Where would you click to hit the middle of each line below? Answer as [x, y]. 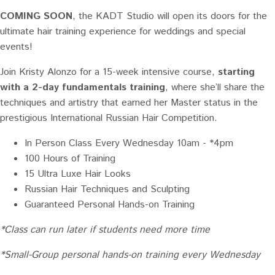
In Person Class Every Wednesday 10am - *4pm [129, 143]
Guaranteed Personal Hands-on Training [110, 204]
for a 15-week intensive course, [147, 72]
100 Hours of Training [70, 158]
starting [236, 72]
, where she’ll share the [215, 87]
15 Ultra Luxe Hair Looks [78, 174]
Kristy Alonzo [48, 72]
